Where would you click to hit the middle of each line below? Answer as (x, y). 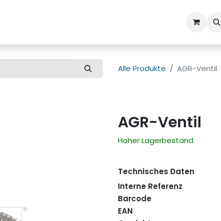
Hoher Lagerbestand (156, 141)
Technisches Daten (156, 172)
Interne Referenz (150, 186)
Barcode (135, 199)
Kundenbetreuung (48, 22)
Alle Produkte (142, 69)
